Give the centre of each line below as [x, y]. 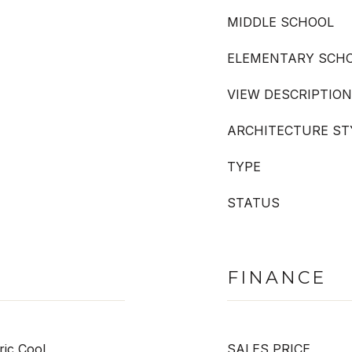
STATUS [253, 203]
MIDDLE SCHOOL [280, 22]
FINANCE [277, 278]
